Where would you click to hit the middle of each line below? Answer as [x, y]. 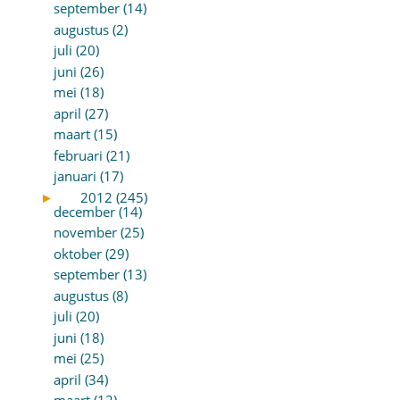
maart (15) [85, 134]
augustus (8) [90, 295]
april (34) [80, 379]
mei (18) [78, 92]
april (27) [80, 113]
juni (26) [78, 71]
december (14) [97, 211]
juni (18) [78, 337]
